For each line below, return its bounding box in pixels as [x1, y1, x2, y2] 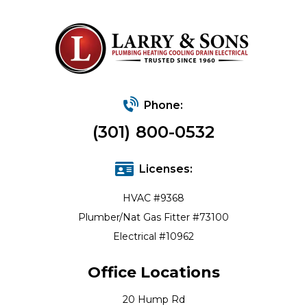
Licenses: [138, 162, 193, 176]
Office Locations [87, 263, 220, 282]
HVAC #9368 [123, 192, 184, 205]
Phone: [144, 99, 183, 112]
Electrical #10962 [113, 230, 194, 243]
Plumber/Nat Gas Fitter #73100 [78, 211, 229, 224]
